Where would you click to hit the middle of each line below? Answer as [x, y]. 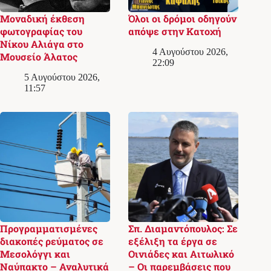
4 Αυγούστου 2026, [191, 52]
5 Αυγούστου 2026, [62, 77]
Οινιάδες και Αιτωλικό [181, 254]
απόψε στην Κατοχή [175, 31]
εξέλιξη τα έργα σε [173, 241]
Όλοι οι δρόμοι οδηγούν [183, 19]
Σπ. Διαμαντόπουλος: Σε [183, 229]
